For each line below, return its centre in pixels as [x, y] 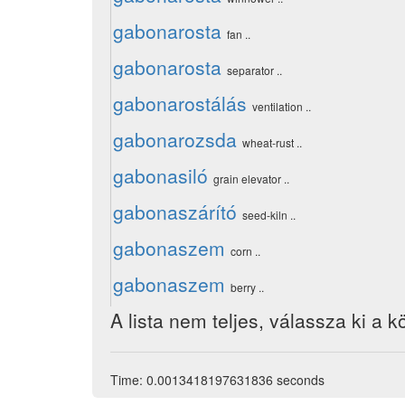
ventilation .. [282, 106]
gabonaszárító [175, 212]
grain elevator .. [251, 179]
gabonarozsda [175, 139]
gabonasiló [160, 175]
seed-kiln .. [269, 215]
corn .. [245, 251]
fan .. [239, 34]
